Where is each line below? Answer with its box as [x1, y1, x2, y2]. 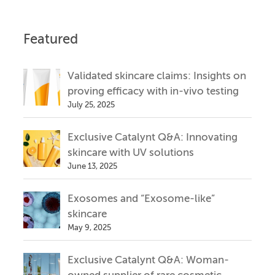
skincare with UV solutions [67, 147, 194, 158]
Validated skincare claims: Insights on [67, 71, 246, 82]
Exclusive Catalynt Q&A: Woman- [67, 255, 229, 266]
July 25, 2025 [67, 101, 115, 109]
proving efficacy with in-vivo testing [67, 86, 239, 97]
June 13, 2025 [67, 162, 117, 171]
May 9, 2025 [67, 223, 111, 232]
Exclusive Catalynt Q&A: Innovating [67, 132, 238, 143]
